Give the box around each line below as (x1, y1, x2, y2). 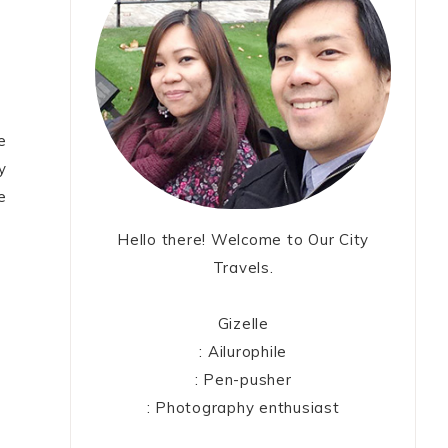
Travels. (212, 258, 274, 278)
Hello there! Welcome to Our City (117, 230, 370, 250)
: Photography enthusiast (146, 398, 340, 418)
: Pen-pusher (194, 370, 292, 390)
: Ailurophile (199, 342, 288, 362)
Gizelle (217, 314, 269, 334)
